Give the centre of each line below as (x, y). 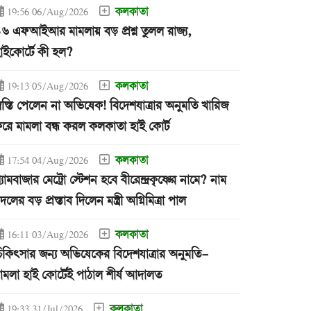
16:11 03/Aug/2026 (51, 236)
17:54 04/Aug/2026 (51, 162)
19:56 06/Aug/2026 (51, 13)
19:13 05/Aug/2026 (51, 87)
